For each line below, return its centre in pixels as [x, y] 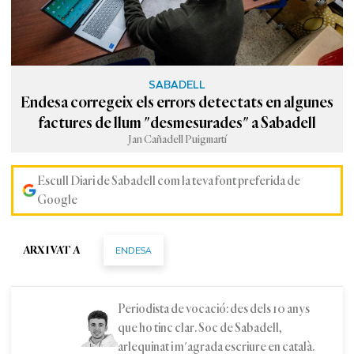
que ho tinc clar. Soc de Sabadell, [200, 328]
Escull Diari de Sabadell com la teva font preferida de [168, 181]
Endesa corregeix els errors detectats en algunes [177, 102]
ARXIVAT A [52, 250]
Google [57, 200]
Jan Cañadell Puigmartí [177, 139]
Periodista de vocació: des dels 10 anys [213, 309]
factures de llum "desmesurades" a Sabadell [177, 123]
